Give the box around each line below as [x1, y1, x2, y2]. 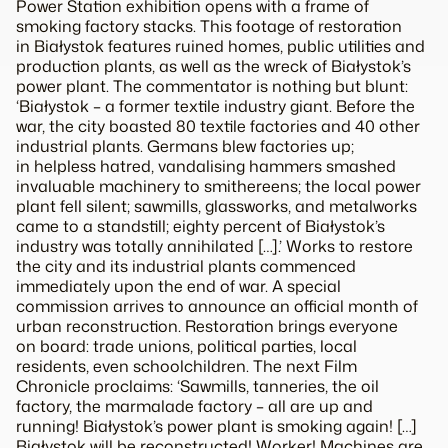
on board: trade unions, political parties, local [16, 334, 357, 357]
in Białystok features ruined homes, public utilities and [16, 34, 425, 57]
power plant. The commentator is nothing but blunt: [16, 74, 408, 97]
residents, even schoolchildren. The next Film [16, 354, 357, 377]
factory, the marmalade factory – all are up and [16, 394, 373, 417]
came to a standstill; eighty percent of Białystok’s [16, 214, 385, 237]
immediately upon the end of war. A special [16, 274, 341, 297]
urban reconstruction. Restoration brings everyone [16, 314, 398, 337]
